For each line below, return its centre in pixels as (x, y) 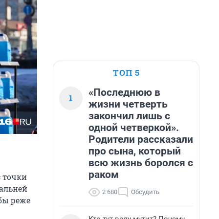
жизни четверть (128, 104)
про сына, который (135, 151)
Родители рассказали (141, 139)
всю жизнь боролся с (141, 163)
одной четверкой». (134, 128)
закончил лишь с (129, 116)
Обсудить (145, 192)
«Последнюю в (124, 92)
